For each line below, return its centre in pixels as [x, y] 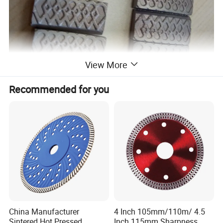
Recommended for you [59, 89]
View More [106, 64]
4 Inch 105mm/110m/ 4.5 [159, 212]
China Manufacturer [44, 212]
